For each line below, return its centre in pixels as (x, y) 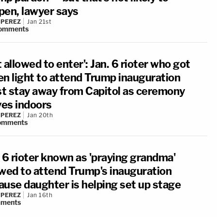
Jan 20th (40, 115)
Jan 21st (39, 22)
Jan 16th (40, 195)
